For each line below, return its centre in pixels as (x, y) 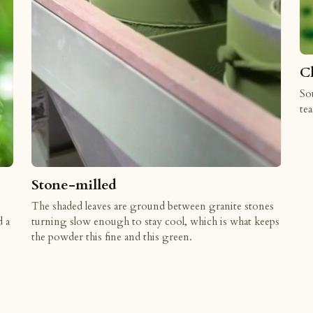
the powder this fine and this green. (112, 236)
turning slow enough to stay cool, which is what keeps (156, 221)
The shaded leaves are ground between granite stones (153, 206)
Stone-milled (74, 184)
